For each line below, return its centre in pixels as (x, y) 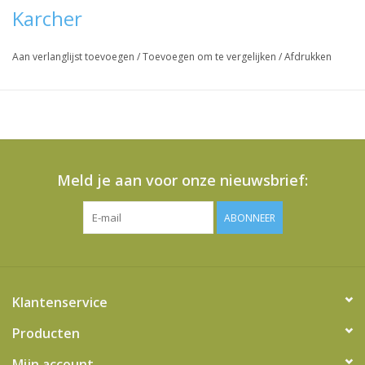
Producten (46, 334)
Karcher (47, 19)
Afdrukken (308, 57)
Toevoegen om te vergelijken (211, 57)
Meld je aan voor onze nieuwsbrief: (182, 180)
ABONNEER (249, 218)
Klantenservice (60, 303)
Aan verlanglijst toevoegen (75, 57)
